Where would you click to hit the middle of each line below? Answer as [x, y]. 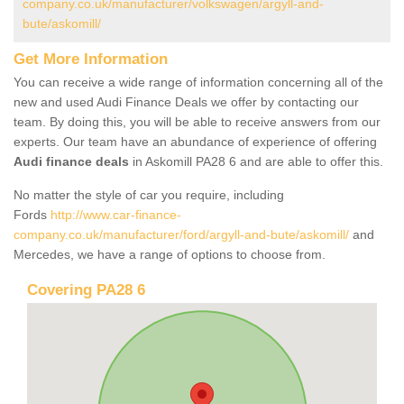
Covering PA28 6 [86, 289]
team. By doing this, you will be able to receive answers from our [197, 121]
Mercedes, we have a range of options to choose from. [171, 254]
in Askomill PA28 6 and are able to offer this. [256, 161]
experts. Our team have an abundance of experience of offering [195, 141]
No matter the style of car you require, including [149, 194]
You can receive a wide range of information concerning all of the [198, 82]
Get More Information [91, 59]
